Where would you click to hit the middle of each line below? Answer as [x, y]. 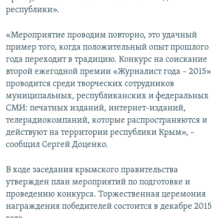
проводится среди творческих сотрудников [90, 84]
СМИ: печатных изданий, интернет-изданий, [96, 109]
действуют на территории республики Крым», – [100, 133]
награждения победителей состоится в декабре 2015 [109, 207]
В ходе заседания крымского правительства [92, 170]
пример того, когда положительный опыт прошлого [107, 48]
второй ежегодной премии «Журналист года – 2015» [109, 72]
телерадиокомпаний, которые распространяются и [107, 121]
